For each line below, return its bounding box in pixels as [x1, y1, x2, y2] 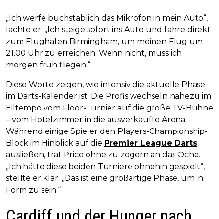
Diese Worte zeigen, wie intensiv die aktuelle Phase [6, 80, 205, 89]
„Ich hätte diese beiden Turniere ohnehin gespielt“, [6, 162, 205, 172]
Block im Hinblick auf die [6, 138, 104, 148]
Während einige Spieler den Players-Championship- [6, 127, 208, 136]
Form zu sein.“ [6, 185, 61, 195]
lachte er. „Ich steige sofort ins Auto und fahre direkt [6, 25, 211, 35]
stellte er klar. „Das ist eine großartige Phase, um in [6, 174, 203, 183]
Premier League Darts [104, 138, 197, 148]
